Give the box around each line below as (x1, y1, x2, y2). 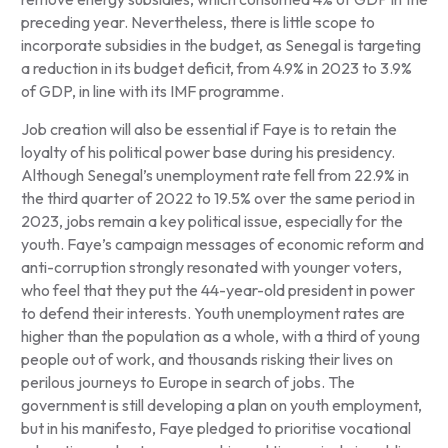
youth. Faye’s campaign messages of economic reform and (20, 234, 424, 255)
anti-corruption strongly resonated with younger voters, (20, 257, 402, 278)
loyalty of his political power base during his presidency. (20, 142, 395, 163)
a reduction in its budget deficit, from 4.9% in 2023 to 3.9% (20, 58, 412, 79)
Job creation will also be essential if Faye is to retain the (20, 119, 397, 140)
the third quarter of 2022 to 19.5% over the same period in (20, 188, 415, 209)
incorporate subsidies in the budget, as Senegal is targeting (20, 35, 421, 56)
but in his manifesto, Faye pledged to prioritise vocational (20, 418, 411, 439)
